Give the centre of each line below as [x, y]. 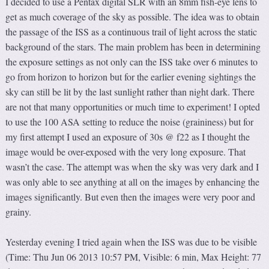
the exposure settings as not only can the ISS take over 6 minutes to [132, 61]
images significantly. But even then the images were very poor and [131, 196]
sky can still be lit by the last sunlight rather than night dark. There [130, 91]
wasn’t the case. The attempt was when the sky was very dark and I [132, 166]
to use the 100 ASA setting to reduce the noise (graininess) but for [130, 121]
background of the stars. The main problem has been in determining [133, 46]
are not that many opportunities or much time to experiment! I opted [133, 106]
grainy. [19, 211]
